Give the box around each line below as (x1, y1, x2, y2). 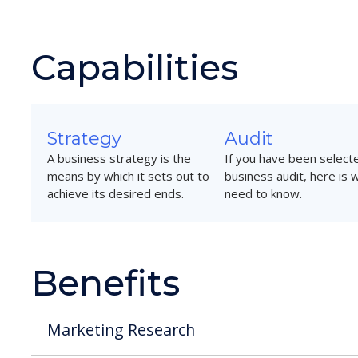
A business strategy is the (47, 149, 192, 166)
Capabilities (31, 45, 239, 89)
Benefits (31, 261, 181, 304)
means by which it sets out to (47, 167, 210, 184)
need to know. (225, 185, 303, 201)
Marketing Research (47, 318, 196, 340)
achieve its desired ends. (47, 185, 185, 201)
